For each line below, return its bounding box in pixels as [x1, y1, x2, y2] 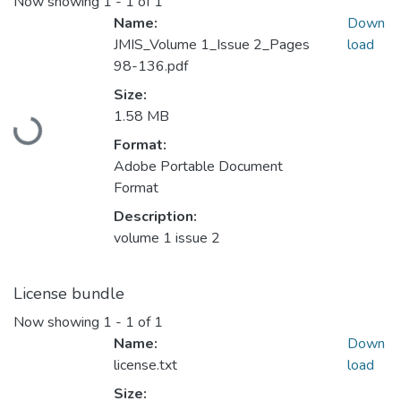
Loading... [13, 102, 74, 145]
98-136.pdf [114, 56, 188, 77]
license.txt [114, 355, 177, 376]
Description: [114, 207, 197, 227]
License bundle [13, 283, 124, 305]
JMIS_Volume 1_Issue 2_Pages [114, 35, 310, 55]
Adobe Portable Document [114, 157, 283, 177]
